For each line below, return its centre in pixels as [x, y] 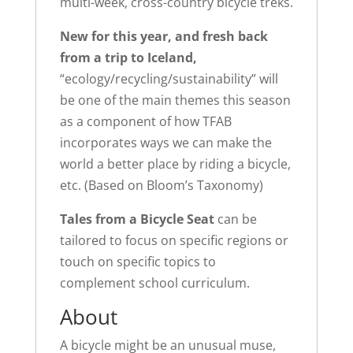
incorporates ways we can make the [165, 143]
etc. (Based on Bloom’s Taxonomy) [161, 186]
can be [235, 219]
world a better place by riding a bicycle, [175, 164]
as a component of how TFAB [145, 122]
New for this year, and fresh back [163, 37]
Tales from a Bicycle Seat [137, 219]
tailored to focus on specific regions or [174, 241]
